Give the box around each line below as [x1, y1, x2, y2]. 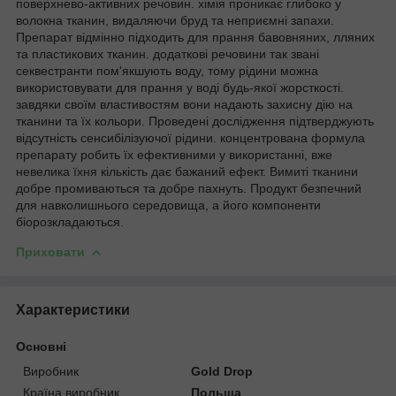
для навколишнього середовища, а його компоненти [16, 197, 321, 212]
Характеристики [16, 301, 130, 317]
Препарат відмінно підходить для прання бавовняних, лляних [16, 29, 375, 44]
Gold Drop [191, 363, 254, 378]
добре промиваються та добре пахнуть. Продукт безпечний [16, 180, 362, 195]
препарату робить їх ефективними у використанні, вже [16, 147, 332, 162]
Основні [16, 339, 66, 354]
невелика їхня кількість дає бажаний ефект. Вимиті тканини [16, 164, 358, 179]
